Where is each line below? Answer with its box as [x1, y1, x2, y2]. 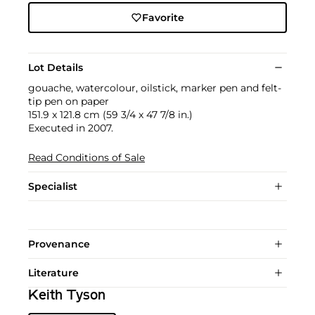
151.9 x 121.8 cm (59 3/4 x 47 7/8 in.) [28, 108, 193, 122]
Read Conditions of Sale [28, 151, 145, 165]
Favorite [141, 11, 184, 25]
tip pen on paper [28, 95, 109, 108]
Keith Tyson [28, 289, 105, 304]
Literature [28, 266, 79, 280]
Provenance [28, 238, 90, 251]
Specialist [28, 180, 77, 193]
